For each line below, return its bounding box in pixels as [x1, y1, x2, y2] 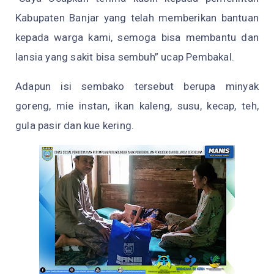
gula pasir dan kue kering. [15, 119, 135, 131]
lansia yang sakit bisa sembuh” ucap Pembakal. [15, 50, 235, 63]
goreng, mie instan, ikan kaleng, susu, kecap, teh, [15, 99, 259, 112]
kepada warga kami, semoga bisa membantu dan [15, 31, 259, 43]
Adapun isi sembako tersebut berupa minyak [15, 80, 259, 92]
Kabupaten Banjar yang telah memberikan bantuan [15, 11, 259, 24]
